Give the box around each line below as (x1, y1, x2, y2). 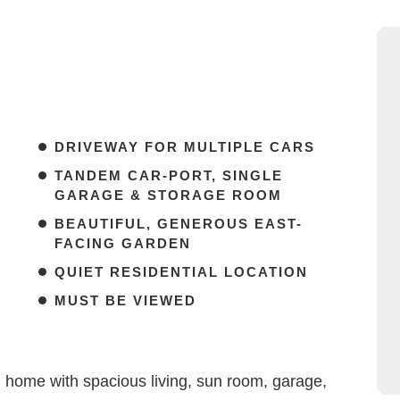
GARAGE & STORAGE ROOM (54, 187, 282, 204)
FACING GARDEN (54, 236, 191, 252)
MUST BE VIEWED (54, 293, 196, 309)
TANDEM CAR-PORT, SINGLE (54, 168, 283, 184)
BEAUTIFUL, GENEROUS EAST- (54, 216, 303, 232)
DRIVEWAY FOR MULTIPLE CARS (54, 139, 315, 155)
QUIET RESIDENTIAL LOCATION (54, 264, 308, 280)
